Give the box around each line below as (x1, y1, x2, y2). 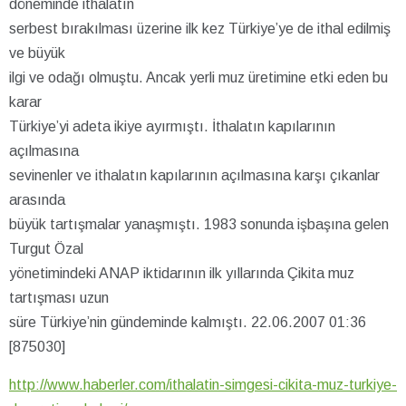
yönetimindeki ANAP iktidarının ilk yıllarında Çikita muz (9, 265, 354, 281)
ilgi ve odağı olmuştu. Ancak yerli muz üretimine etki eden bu (9, 69, 388, 85)
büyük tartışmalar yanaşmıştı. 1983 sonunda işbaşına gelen (9, 216, 389, 232)
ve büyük (9, 44, 65, 61)
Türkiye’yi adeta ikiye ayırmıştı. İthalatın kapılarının (9, 118, 335, 134)
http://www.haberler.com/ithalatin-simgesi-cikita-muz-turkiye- (9, 376, 397, 392)
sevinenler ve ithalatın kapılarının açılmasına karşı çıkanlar (9, 167, 380, 183)
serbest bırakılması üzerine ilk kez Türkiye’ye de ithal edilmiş (9, 20, 391, 36)
